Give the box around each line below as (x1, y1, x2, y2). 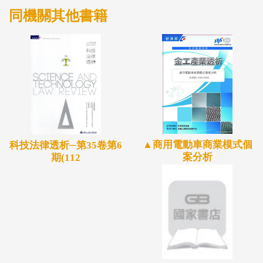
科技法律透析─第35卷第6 (9, 140, 122, 151)
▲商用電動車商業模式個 (142, 139, 252, 151)
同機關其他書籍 (9, 8, 107, 23)
